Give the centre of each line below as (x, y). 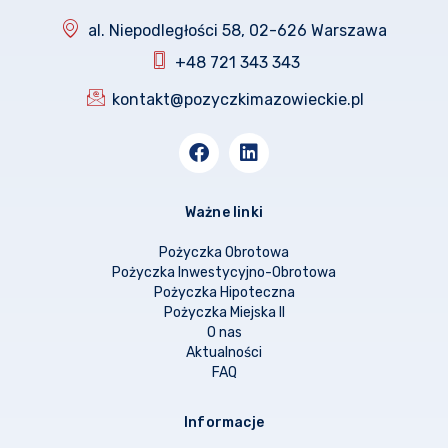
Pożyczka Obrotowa (224, 252)
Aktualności (224, 352)
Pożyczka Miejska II (224, 312)
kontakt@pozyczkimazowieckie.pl (237, 99)
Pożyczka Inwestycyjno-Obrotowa (224, 272)
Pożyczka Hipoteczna (224, 292)
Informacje (224, 422)
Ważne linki (224, 212)
